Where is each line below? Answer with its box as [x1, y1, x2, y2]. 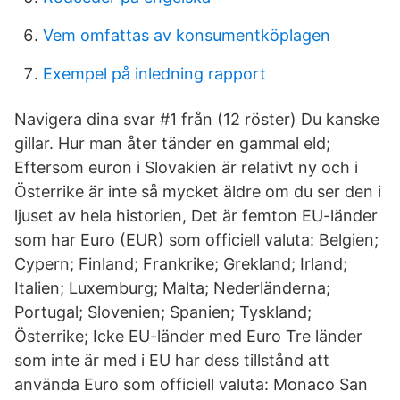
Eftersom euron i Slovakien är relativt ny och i [14, 158, 358, 177]
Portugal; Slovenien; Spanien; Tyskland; [14, 303, 312, 321]
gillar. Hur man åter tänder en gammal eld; [14, 134, 330, 153]
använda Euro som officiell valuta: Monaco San [14, 375, 368, 394]
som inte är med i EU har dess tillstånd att [14, 351, 329, 370]
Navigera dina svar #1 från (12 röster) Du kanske [14, 110, 379, 129]
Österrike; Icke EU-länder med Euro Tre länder [14, 327, 362, 346]
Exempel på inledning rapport [43, 64, 266, 83]
